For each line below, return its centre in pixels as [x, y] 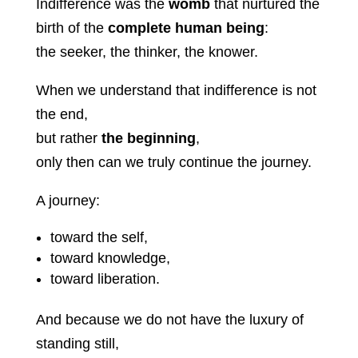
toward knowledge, [110, 259]
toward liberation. [105, 279]
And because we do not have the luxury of [169, 320]
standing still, [77, 344]
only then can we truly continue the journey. [173, 163]
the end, [62, 115]
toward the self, [99, 238]
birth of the [72, 28]
